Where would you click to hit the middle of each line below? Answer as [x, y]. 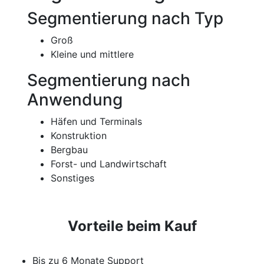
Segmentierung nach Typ [125, 18]
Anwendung [75, 99]
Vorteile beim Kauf [132, 226]
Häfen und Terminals [96, 121]
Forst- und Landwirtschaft [109, 164]
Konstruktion [79, 135]
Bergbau [69, 149]
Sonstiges [72, 178]
